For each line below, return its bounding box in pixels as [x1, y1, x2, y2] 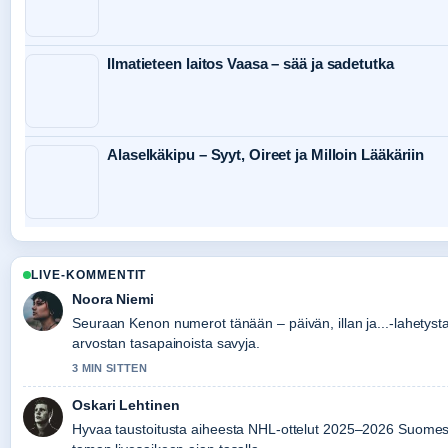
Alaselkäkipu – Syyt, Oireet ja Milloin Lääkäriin [107, 146, 425, 164]
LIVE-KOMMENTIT [31, 268, 147, 283]
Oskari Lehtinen [72, 397, 180, 414]
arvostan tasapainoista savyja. [72, 335, 260, 352]
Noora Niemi [72, 291, 154, 308]
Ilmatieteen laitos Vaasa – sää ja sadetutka [107, 55, 394, 73]
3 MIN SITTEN [72, 362, 147, 375]
